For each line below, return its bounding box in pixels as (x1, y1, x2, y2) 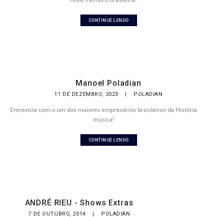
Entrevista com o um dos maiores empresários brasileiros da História (10, 106, 197, 114)
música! (93, 115, 114, 124)
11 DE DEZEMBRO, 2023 (54, 91, 120, 97)
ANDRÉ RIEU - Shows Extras (25, 198, 134, 207)
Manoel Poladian (76, 78, 141, 88)
